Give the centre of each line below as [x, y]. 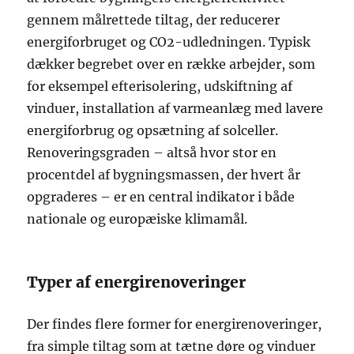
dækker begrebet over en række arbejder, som [171, 64]
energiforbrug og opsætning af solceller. [153, 130]
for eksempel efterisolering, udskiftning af [160, 86]
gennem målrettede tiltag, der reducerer [154, 19]
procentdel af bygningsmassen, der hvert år [164, 174]
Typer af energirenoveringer [137, 282]
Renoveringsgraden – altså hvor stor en [152, 152]
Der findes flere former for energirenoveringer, [175, 324]
